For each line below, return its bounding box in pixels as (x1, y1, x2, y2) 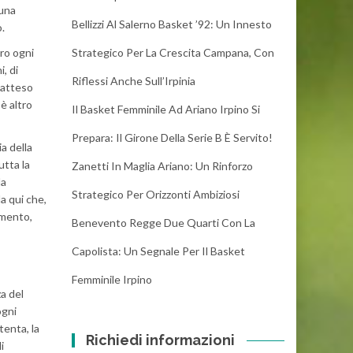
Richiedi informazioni (86, 332, 236, 348)
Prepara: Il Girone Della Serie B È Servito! (72, 131, 273, 144)
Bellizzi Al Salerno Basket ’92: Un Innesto (72, 17, 272, 31)
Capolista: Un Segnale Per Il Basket (72, 244, 245, 258)
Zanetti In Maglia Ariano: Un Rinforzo (72, 159, 253, 173)
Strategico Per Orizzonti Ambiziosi (72, 188, 240, 201)
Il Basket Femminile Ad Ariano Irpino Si (72, 102, 260, 116)
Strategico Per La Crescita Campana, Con (72, 46, 274, 59)
